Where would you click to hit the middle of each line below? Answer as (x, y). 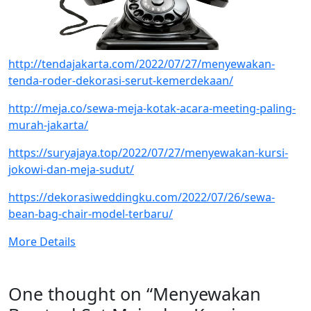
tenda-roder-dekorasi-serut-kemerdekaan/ (121, 81)
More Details (42, 242)
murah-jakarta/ (48, 125)
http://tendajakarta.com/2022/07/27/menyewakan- (142, 64)
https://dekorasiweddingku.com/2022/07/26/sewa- (142, 197)
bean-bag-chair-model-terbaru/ (91, 214)
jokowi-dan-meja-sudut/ (71, 169)
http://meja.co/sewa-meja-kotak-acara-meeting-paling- (152, 108)
